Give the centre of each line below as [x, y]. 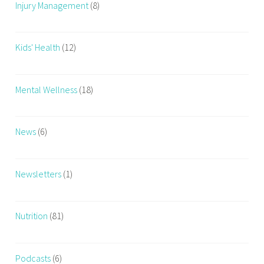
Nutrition [32, 216]
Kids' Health [38, 47]
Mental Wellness [47, 89]
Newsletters [39, 174]
